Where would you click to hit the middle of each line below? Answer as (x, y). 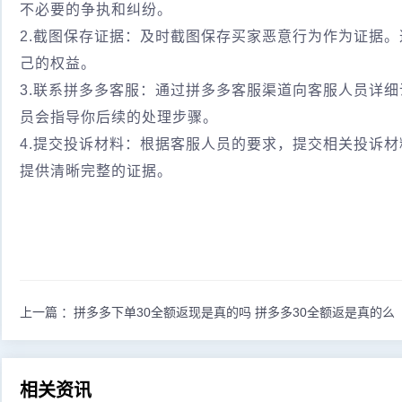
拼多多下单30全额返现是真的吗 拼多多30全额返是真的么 (234, 312)
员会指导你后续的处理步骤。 (119, 117)
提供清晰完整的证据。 (96, 171)
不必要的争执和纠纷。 (96, 9)
